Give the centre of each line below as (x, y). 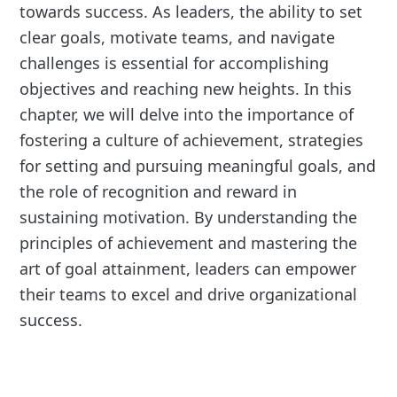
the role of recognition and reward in (159, 192)
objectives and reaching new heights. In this (186, 89)
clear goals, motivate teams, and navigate (178, 38)
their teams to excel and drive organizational (189, 295)
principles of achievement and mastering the (189, 243)
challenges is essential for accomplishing (175, 63)
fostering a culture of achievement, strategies (192, 140)
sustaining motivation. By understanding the (189, 218)
